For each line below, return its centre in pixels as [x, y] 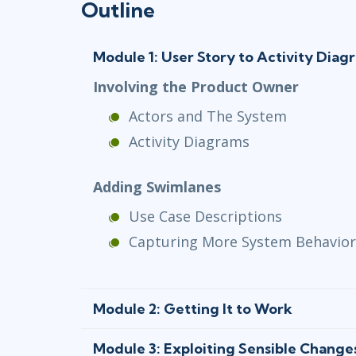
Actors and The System [208, 116]
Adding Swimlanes [157, 187]
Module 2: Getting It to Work [193, 309]
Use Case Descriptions [205, 217]
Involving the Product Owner [196, 87]
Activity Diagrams [189, 142]
